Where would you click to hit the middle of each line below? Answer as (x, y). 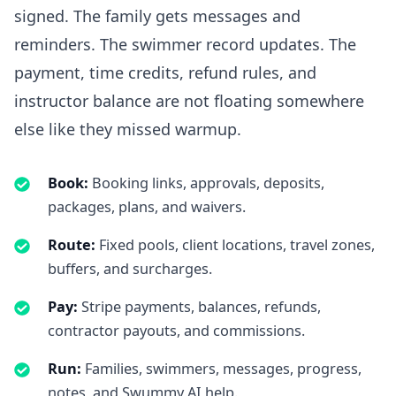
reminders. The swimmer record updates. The (185, 45)
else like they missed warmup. (128, 129)
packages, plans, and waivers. (146, 207)
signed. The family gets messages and (157, 16)
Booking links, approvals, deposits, (208, 183)
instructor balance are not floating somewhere (189, 101)
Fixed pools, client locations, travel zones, (236, 245)
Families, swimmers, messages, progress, (223, 369)
